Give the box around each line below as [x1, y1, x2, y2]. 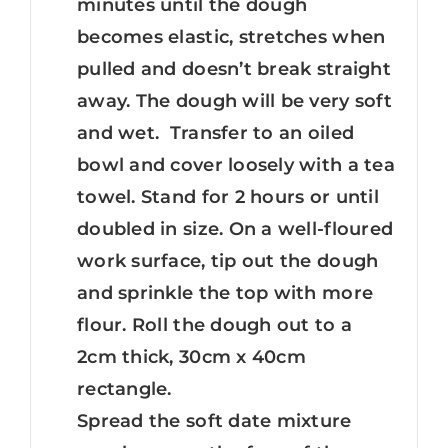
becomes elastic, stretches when [77, 25, 386, 48]
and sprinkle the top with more [77, 281, 374, 304]
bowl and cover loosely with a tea [77, 153, 395, 176]
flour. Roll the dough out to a [77, 313, 353, 336]
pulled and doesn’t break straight [77, 57, 391, 80]
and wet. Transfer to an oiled [77, 121, 355, 144]
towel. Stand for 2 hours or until [77, 185, 379, 208]
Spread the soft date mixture [77, 409, 352, 432]
